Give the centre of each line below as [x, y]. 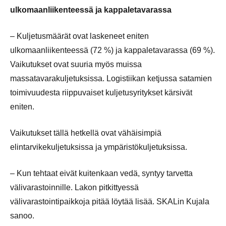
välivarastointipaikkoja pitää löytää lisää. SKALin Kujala [110, 201]
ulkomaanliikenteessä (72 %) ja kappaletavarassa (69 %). [112, 50]
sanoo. [22, 215]
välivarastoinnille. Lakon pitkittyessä [74, 187]
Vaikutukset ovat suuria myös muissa [76, 64]
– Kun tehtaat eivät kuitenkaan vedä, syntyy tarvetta [101, 173]
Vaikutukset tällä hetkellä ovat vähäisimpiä [86, 133]
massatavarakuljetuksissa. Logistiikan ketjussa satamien [111, 78]
